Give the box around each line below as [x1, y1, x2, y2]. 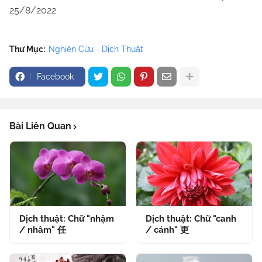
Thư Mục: [9, 44, 45, 54]
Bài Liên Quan [9, 120, 71, 132]
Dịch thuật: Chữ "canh [146, 213, 236, 225]
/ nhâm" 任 [19, 225, 66, 236]
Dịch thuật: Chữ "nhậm [19, 213, 114, 225]
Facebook [37, 72, 74, 82]
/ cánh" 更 [146, 225, 189, 236]
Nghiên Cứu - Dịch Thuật [49, 44, 143, 54]
